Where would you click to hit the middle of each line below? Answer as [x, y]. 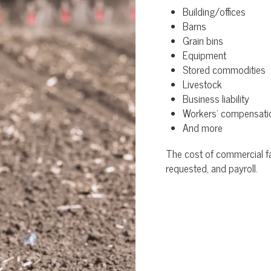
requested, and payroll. [212, 168]
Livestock [202, 84]
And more [203, 128]
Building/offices [214, 11]
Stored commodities [224, 70]
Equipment [204, 55]
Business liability [216, 99]
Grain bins [203, 41]
